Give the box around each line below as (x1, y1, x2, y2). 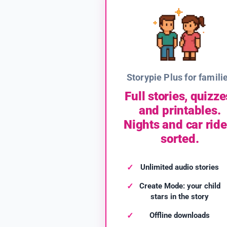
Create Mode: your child (139, 181, 220, 191)
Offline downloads (149, 211, 210, 220)
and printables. (138, 103, 221, 118)
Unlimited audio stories (140, 163, 219, 172)
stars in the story (150, 192, 209, 202)
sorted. (161, 132, 199, 146)
